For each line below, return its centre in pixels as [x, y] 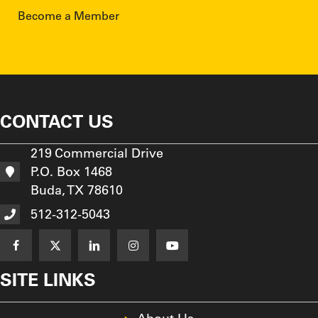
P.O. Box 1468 [71, 172]
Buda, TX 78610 [77, 190]
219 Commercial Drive [97, 153]
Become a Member [68, 16]
